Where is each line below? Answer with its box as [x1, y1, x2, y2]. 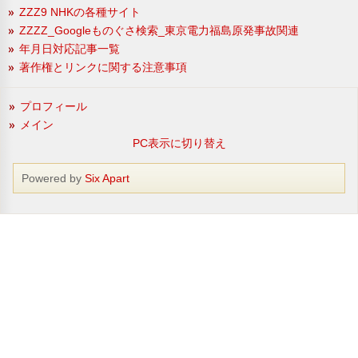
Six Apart [85, 171, 129, 185]
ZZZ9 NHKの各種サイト [19, 5, 141, 18]
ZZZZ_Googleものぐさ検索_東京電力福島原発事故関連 [19, 23, 299, 37]
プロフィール [20, 99, 87, 113]
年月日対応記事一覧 [19, 42, 120, 55]
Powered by [22, 171, 85, 185]
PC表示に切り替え [132, 136, 226, 149]
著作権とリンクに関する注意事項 [19, 60, 187, 74]
